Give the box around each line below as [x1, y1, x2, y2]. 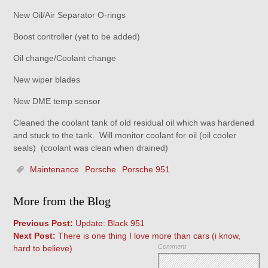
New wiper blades [13, 75, 81, 84]
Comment [158, 243, 187, 250]
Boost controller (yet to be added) [13, 32, 141, 41]
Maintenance [30, 165, 80, 174]
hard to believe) [13, 243, 73, 253]
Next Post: [13, 231, 56, 240]
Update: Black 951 [73, 218, 145, 228]
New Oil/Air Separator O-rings [13, 10, 126, 20]
